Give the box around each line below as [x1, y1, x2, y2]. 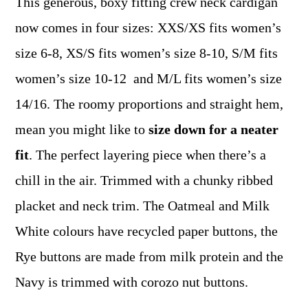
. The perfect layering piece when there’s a [29, 146, 267, 162]
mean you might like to [15, 121, 149, 137]
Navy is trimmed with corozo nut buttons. [15, 274, 249, 289]
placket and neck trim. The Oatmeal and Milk [15, 197, 270, 213]
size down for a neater [148, 121, 279, 137]
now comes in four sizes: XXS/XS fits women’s [15, 19, 282, 35]
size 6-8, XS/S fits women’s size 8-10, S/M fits [15, 45, 278, 60]
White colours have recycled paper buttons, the [15, 223, 278, 239]
